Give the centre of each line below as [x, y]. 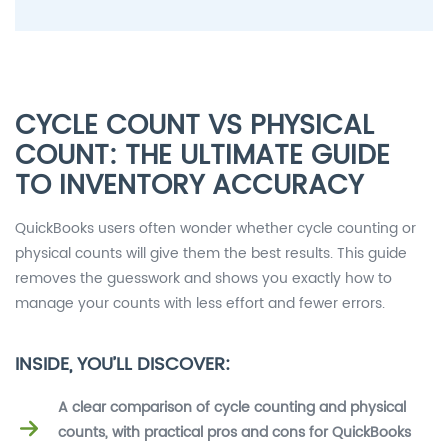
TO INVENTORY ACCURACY [189, 185]
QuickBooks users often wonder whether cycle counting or [215, 228]
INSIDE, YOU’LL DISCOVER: [122, 364]
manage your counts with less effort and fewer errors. [200, 303]
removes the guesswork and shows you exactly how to [203, 278]
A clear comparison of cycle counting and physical [232, 407]
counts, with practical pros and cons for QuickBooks [234, 432]
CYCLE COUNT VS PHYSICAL [194, 125]
